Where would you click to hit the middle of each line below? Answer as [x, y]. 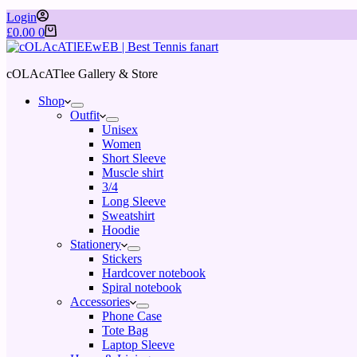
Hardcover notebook [154, 273]
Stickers [122, 259]
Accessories [100, 302]
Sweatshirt [128, 216]
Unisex [120, 129]
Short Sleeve [134, 158]
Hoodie [121, 230]
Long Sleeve [134, 201]
